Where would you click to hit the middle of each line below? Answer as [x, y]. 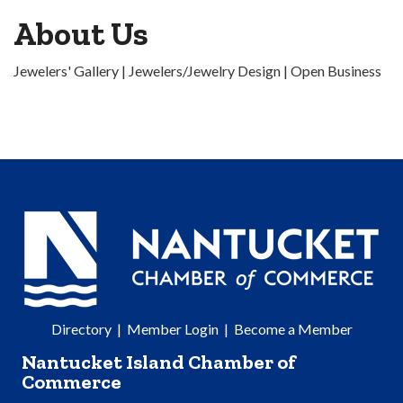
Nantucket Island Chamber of [159, 363]
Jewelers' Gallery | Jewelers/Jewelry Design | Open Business [197, 71]
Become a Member [293, 329]
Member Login [172, 329]
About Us [81, 34]
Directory [81, 329]
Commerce [72, 382]
